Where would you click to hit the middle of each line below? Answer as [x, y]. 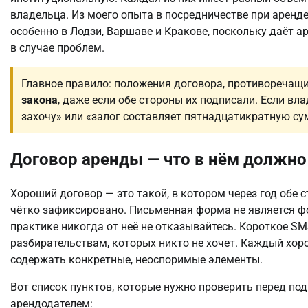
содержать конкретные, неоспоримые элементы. [136, 259]
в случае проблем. [57, 47]
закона [40, 100]
